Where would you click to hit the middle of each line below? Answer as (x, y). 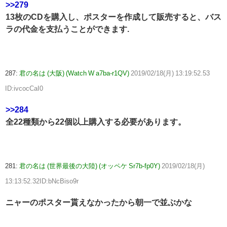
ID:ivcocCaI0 (24, 88)
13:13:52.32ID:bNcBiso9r (42, 181)
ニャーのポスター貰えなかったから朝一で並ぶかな (99, 202)
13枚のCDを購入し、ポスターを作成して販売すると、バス (113, 16)
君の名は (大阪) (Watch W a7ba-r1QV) (74, 73)
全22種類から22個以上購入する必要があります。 (96, 121)
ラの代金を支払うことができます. (67, 29)
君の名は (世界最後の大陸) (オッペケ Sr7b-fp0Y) (90, 166)
